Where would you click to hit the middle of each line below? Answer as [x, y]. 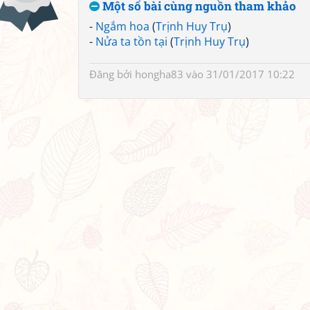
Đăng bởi [112, 74]
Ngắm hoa [122, 26]
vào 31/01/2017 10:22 [239, 74]
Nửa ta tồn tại [131, 42]
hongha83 [159, 74]
